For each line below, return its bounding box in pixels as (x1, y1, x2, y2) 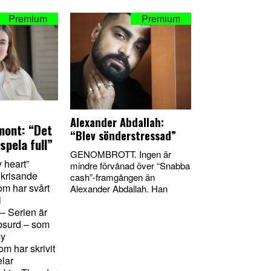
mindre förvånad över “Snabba (70, 159, 190, 172)
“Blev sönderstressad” (70, 127, 176, 143)
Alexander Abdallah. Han (70, 182, 168, 195)
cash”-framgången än (70, 171, 155, 183)
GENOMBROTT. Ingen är (70, 148, 171, 160)
